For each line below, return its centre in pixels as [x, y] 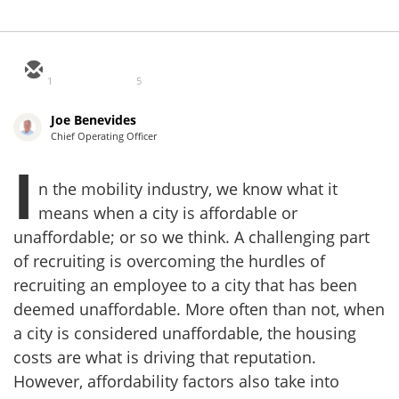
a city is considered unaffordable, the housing [185, 334]
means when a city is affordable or [168, 213]
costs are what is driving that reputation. [165, 358]
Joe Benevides [94, 120]
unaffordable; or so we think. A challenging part [191, 237]
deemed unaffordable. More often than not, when [199, 309]
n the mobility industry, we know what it [188, 189]
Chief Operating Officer [104, 136]
